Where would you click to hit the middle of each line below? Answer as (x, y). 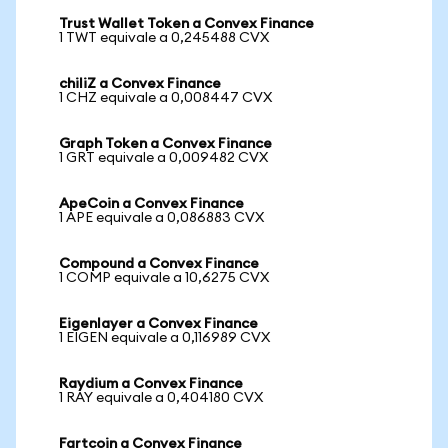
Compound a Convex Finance (159, 264)
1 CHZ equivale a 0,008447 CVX (165, 98)
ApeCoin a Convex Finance (151, 204)
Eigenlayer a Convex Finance (158, 324)
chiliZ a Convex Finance (140, 84)
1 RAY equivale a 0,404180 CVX (161, 398)
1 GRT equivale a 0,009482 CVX (163, 158)
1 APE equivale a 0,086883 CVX (161, 218)
